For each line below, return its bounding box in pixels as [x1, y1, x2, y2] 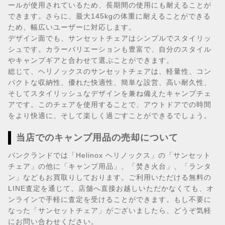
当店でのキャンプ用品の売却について [16, 133, 178, 143]
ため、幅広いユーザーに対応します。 [8, 23, 136, 31]
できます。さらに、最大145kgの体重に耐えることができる [8, 12, 211, 20]
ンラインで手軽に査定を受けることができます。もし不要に [8, 195, 211, 203]
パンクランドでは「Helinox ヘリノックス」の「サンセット [8, 151, 211, 159]
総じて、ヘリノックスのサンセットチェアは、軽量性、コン [8, 67, 211, 75]
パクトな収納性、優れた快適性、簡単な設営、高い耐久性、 [8, 78, 211, 86]
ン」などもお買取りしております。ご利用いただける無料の [8, 173, 211, 181]
